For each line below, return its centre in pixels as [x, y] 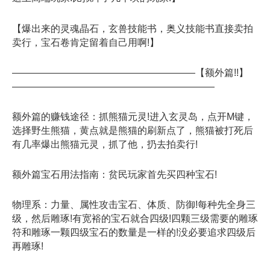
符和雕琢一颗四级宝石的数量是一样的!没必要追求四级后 [134, 233]
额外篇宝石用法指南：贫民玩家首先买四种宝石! [115, 175]
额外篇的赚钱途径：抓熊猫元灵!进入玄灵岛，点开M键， [133, 116]
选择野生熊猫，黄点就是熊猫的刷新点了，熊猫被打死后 [133, 130]
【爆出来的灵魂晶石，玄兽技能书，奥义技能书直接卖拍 [133, 28]
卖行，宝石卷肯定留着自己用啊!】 [86, 42]
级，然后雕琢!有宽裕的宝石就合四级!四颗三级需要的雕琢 [135, 219]
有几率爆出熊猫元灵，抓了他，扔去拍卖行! [105, 144]
